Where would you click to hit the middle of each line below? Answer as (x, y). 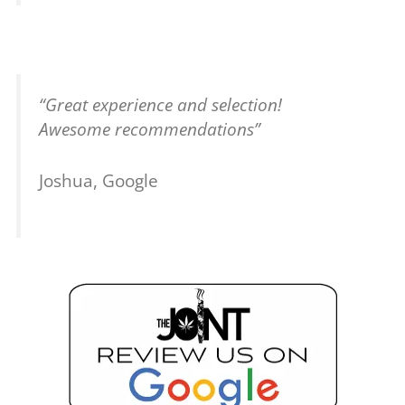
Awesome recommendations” (150, 129)
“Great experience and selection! (161, 105)
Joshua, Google (99, 180)
